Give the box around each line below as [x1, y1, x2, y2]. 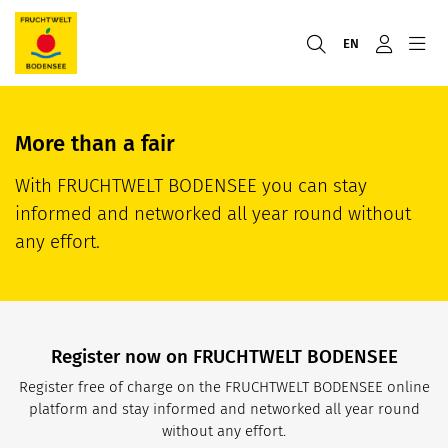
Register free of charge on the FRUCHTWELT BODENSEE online [18, 377, 430, 396]
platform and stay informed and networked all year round [28, 399, 420, 418]
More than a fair [15, 130, 175, 158]
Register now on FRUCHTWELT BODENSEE [50, 345, 398, 369]
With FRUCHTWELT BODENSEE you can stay [15, 174, 367, 198]
